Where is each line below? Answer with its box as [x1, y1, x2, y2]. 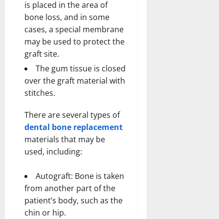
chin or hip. [24, 207, 66, 218]
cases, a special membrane [24, 23, 124, 35]
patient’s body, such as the [24, 195, 123, 206]
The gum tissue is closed [36, 63, 126, 74]
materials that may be [24, 133, 105, 145]
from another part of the [24, 182, 115, 194]
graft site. [24, 48, 59, 59]
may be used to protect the [24, 36, 125, 47]
